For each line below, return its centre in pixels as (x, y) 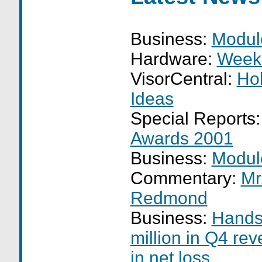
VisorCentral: (183, 79)
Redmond (169, 198)
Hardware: (173, 59)
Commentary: (185, 178)
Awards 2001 (182, 138)
